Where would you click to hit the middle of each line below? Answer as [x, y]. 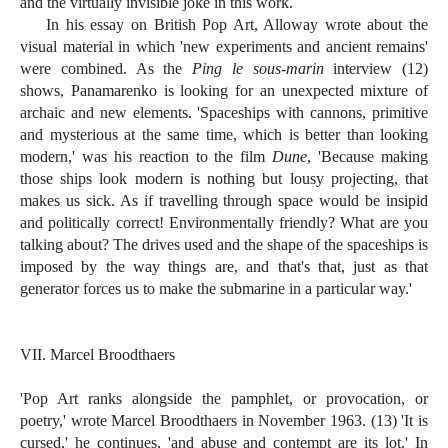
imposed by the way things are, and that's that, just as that [224, 267]
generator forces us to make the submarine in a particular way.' [216, 289]
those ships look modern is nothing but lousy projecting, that [224, 179]
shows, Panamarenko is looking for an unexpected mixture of [224, 91]
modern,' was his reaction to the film [146, 157]
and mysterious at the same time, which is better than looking [224, 135]
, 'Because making [368, 157]
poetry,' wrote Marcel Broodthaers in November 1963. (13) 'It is [224, 421]
